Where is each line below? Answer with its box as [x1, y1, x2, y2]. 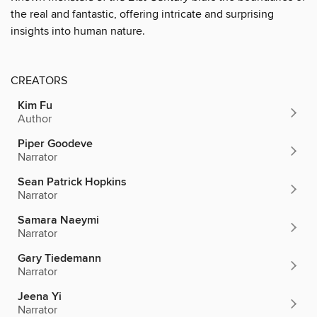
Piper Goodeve [18, 136, 93, 151]
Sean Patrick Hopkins [18, 174, 127, 190]
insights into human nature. [11, 23, 145, 38]
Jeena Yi [18, 289, 62, 304]
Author [18, 111, 52, 126]
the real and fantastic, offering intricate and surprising [11, 6, 274, 21]
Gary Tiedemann [18, 250, 101, 266]
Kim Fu [18, 98, 52, 113]
